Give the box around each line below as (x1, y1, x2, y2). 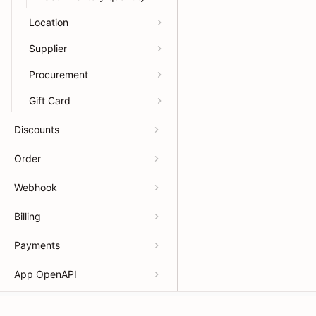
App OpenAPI (14, 268, 77, 280)
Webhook (14, 181, 57, 193)
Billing (14, 210, 41, 222)
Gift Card (29, 95, 71, 107)
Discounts (14, 123, 59, 135)
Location (29, 16, 68, 28)
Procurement (29, 68, 88, 80)
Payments (14, 239, 60, 251)
